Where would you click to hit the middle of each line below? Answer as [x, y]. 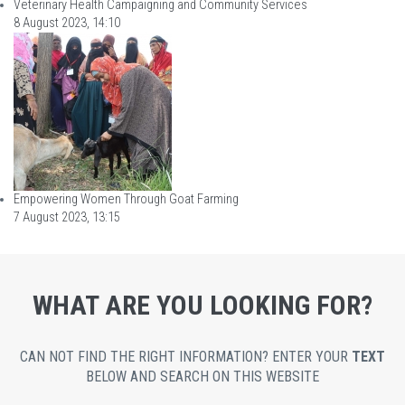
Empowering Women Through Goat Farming [126, 199]
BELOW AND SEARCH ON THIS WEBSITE [202, 376]
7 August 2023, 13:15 [67, 217]
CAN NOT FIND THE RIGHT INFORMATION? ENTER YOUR [186, 356]
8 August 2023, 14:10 [67, 23]
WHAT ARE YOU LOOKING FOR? [202, 305]
